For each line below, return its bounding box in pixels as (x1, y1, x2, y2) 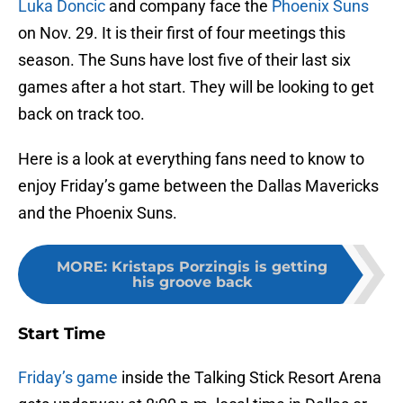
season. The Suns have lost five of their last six (18, 50, 351, 70)
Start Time (18, 324, 105, 345)
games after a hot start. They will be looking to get (18, 77, 374, 97)
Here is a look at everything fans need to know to (18, 149, 364, 169)
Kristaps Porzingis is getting (111, 258, 327, 276)
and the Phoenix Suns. (18, 203, 177, 223)
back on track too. (18, 104, 145, 124)
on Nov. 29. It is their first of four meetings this (18, 23, 345, 43)
